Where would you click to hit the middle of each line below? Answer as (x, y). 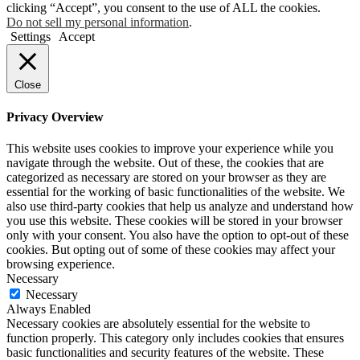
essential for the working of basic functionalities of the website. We (176, 192)
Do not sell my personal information (98, 22)
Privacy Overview (55, 117)
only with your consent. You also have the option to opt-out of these (178, 235)
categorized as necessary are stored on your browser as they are (166, 178)
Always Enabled (49, 309)
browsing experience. (61, 264)
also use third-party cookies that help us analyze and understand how (180, 207)
